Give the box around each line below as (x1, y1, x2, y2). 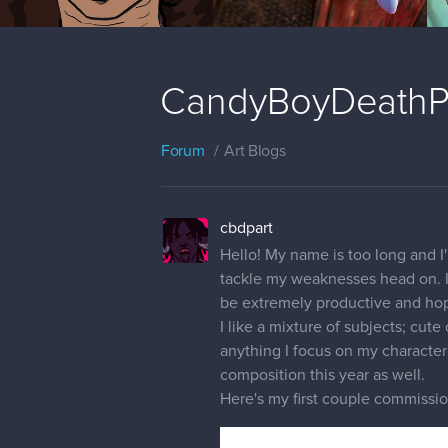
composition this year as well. (220, 366, 425, 383)
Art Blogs (224, 142, 286, 159)
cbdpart (220, 219, 273, 236)
